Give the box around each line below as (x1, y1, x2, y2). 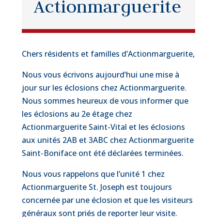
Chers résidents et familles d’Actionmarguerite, (21, 48, 195, 59)
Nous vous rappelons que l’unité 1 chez (21, 169, 165, 179)
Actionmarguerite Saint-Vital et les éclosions (21, 122, 185, 132)
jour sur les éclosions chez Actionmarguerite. (21, 82, 186, 93)
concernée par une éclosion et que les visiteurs (21, 195, 193, 205)
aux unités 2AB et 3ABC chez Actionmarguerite (21, 135, 194, 145)
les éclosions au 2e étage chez (21, 108, 132, 119)
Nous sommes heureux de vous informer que (21, 95, 188, 106)
